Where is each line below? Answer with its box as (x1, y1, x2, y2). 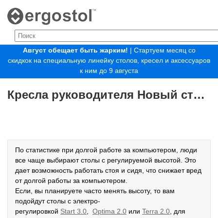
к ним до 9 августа (80, 67, 138, 74)
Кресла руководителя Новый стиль (193, 88, 205, 101)
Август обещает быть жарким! (22, 46, 130, 54)
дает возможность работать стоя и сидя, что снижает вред (15, 166, 201, 174)
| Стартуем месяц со (129, 46, 196, 54)
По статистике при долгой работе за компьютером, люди (15, 146, 197, 154)
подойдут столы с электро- (15, 197, 100, 205)
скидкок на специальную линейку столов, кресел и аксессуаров (8, 56, 210, 64)
